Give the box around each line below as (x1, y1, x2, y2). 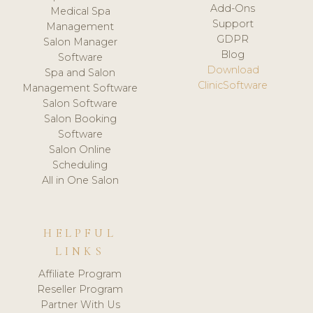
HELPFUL (43, 226, 117, 241)
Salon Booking (43, 112, 117, 126)
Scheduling (52, 159, 108, 172)
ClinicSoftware (198, 79, 268, 92)
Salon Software (43, 97, 118, 110)
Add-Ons (210, 2, 256, 15)
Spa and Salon (45, 66, 116, 80)
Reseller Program (37, 282, 124, 296)
